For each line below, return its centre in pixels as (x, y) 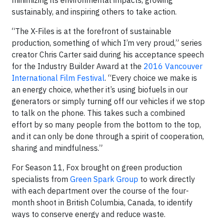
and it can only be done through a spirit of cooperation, (108, 136)
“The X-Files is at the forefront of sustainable (91, 31)
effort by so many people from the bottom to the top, (106, 125)
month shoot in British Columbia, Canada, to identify (102, 202)
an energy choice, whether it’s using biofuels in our (100, 90)
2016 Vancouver (173, 66)
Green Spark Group (104, 179)
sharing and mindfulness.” (57, 148)
